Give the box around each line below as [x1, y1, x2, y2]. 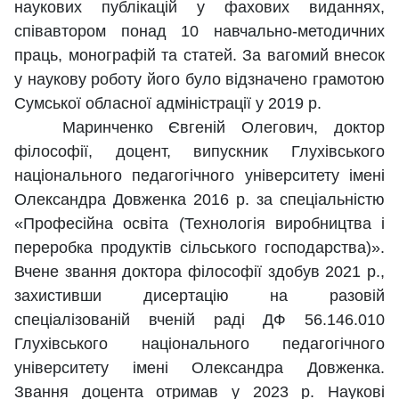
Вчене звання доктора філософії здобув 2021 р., [14, 263, 385, 281]
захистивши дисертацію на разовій [14, 287, 385, 305]
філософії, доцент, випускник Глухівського [14, 142, 385, 161]
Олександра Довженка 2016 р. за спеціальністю [14, 191, 385, 209]
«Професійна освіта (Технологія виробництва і [14, 215, 385, 233]
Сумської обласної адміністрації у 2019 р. [14, 94, 322, 113]
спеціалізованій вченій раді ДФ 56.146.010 [14, 311, 385, 330]
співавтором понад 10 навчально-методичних [14, 22, 385, 41]
